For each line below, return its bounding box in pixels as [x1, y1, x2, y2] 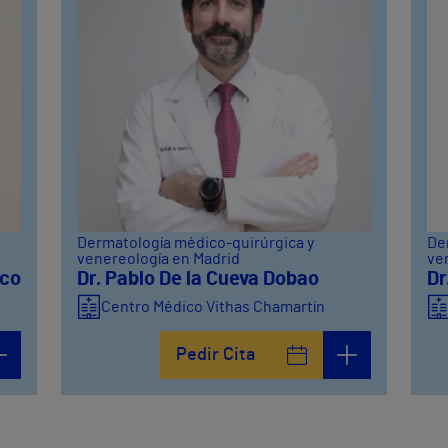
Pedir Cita [175, 345, 255, 364]
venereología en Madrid [77, 250, 241, 267]
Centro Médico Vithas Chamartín [101, 298, 326, 315]
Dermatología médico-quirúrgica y [77, 234, 315, 251]
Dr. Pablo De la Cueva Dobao [77, 268, 320, 289]
